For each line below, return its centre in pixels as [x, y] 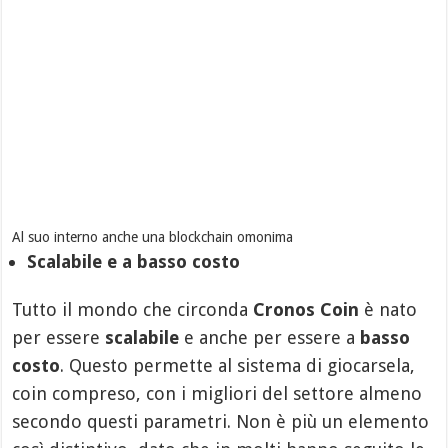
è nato [388, 309]
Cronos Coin [306, 309]
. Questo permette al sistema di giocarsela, [238, 365]
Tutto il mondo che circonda [133, 309]
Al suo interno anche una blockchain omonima [153, 236]
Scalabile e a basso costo [134, 261]
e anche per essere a [270, 337]
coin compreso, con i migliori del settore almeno [217, 393]
